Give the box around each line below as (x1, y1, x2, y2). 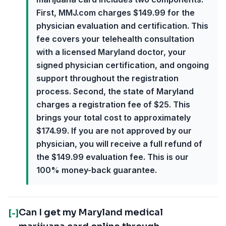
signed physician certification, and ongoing (36, 60, 209, 70)
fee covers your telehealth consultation (36, 34, 194, 44)
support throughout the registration (36, 73, 179, 83)
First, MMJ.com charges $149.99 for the (36, 8, 195, 18)
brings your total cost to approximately (36, 112, 191, 123)
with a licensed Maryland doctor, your (36, 47, 186, 57)
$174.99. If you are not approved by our (36, 126, 192, 136)
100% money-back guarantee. (36, 165, 157, 175)
